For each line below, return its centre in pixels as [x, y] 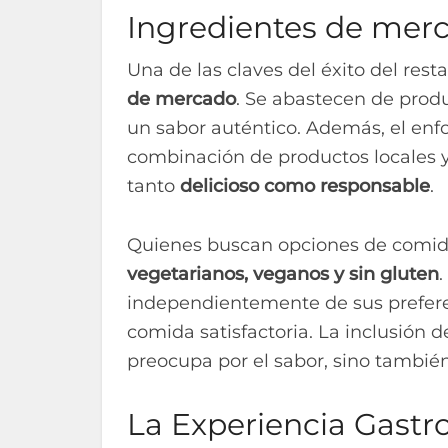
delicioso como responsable [305, 185]
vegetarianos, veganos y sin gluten [283, 273]
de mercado [181, 98]
